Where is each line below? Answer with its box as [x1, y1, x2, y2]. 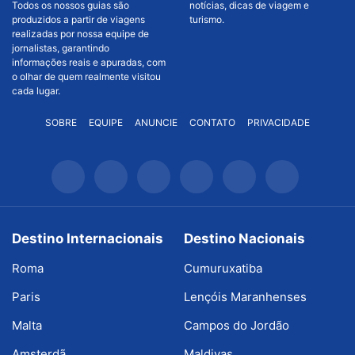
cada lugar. [12, 85, 60, 97]
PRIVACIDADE [247, 116, 310, 129]
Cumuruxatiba [183, 261, 262, 277]
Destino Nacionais [183, 231, 305, 247]
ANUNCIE [135, 116, 177, 129]
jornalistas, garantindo [12, 42, 109, 55]
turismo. [189, 13, 224, 26]
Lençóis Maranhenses [183, 289, 307, 305]
